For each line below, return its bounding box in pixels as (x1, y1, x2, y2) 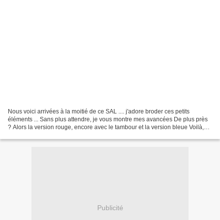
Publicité (97, 204, 123, 212)
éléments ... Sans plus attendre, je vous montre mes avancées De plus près (8, 115, 208, 123)
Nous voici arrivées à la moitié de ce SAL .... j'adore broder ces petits (8, 108, 190, 115)
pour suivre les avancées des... (8, 131, 90, 138)
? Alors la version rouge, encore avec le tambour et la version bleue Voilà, (8, 123, 204, 131)
